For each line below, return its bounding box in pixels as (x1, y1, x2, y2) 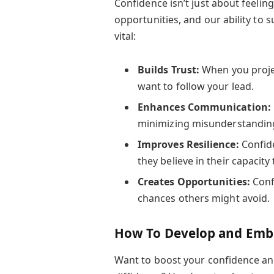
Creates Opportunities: (137, 175, 250, 189)
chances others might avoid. (137, 191, 270, 206)
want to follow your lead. (137, 79, 254, 93)
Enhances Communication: (137, 100, 271, 114)
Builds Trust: (137, 62, 200, 76)
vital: (114, 29, 136, 43)
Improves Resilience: (137, 138, 239, 151)
